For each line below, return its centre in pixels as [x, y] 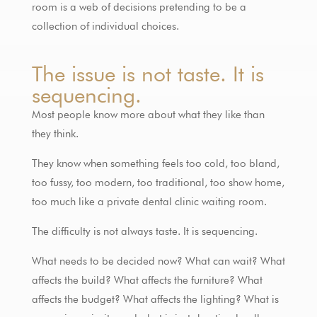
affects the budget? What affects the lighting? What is [155, 299]
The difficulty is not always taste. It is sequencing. [144, 231]
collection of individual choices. [105, 26]
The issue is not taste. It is [148, 73]
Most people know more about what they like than [148, 114]
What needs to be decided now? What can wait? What [158, 261]
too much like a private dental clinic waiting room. [149, 201]
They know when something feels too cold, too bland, [155, 163]
